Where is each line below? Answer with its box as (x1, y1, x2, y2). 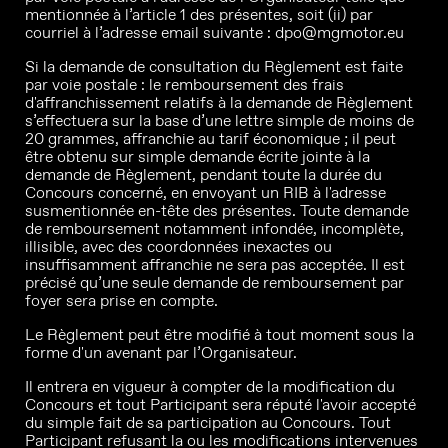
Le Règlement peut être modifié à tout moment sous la (25, 324, 414, 345)
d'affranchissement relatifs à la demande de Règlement (25, 92, 413, 113)
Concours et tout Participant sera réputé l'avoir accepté (25, 394, 416, 415)
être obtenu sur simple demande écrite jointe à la (25, 146, 370, 167)
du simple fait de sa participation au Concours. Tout (25, 412, 391, 433)
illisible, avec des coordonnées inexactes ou (25, 236, 332, 257)
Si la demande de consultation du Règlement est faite (25, 56, 403, 77)
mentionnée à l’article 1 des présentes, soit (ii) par (25, 4, 373, 25)
